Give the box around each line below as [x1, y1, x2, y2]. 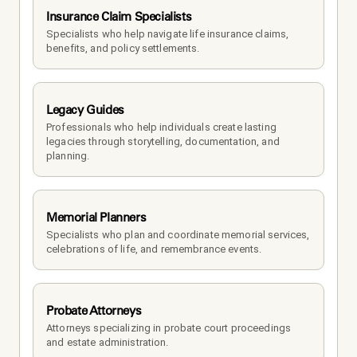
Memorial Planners [46, 210, 147, 226]
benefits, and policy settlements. [46, 42, 200, 55]
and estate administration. [46, 336, 169, 349]
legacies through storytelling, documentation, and [46, 135, 280, 148]
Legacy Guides [46, 102, 124, 118]
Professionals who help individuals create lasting [46, 121, 277, 134]
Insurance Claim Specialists [46, 9, 192, 25]
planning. [46, 150, 90, 163]
